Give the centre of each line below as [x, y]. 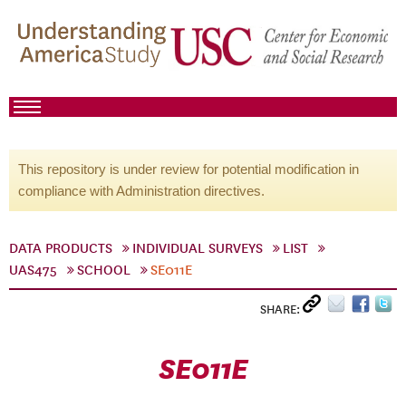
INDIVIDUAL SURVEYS [198, 248]
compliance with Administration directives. [141, 191]
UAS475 [33, 270]
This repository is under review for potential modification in [188, 169]
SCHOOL [104, 270]
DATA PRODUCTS [61, 248]
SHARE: [281, 309]
